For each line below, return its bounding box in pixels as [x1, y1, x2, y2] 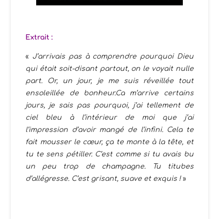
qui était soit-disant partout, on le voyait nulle [25, 65, 194, 72]
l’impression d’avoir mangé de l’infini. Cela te [25, 126, 194, 133]
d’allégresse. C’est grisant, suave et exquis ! [25, 175, 181, 182]
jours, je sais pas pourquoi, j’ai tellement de [25, 101, 194, 109]
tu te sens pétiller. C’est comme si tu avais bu [25, 150, 194, 158]
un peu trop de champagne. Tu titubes [25, 162, 194, 170]
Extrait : [25, 33, 53, 41]
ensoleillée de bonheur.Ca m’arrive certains [25, 89, 194, 97]
